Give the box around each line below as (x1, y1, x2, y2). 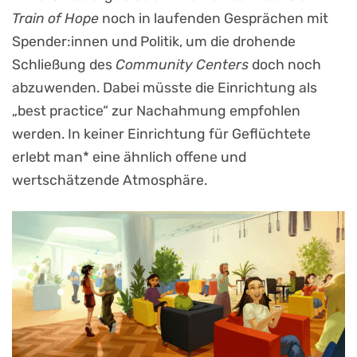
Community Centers (116, 56, 252, 73)
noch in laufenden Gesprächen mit (99, 10, 328, 26)
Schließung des (12, 56, 116, 73)
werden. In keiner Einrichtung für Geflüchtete (12, 125, 311, 142)
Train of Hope (12, 10, 99, 26)
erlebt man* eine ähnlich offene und (12, 148, 246, 165)
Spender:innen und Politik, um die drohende (12, 33, 296, 49)
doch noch (252, 56, 321, 73)
